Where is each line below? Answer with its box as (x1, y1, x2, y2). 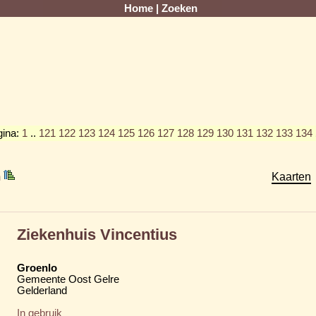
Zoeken (162, 3, 197, 14)
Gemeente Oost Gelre (17, 273, 119, 285)
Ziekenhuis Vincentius (17, 225, 177, 243)
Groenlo (17, 262, 57, 274)
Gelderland (17, 284, 67, 296)
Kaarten (272, 169, 311, 183)
